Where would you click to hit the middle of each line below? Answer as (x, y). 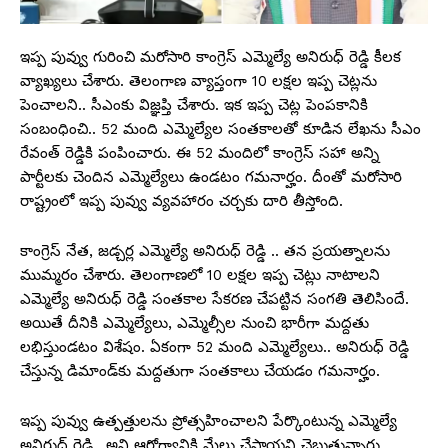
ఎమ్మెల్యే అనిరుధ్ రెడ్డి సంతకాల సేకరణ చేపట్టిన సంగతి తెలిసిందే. (214, 298)
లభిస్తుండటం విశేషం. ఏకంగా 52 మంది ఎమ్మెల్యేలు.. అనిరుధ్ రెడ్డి (214, 346)
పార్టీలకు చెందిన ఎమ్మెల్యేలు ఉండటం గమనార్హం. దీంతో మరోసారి (211, 176)
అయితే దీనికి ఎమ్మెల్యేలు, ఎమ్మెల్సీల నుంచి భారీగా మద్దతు (194, 322)
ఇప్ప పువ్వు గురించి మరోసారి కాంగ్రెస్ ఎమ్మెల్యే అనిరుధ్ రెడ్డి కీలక (210, 56)
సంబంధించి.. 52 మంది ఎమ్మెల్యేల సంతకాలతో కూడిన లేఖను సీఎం (220, 128)
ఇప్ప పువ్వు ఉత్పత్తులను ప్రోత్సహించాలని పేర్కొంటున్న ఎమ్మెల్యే (208, 420)
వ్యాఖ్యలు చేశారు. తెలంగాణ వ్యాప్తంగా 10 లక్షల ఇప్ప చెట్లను (198, 80)
